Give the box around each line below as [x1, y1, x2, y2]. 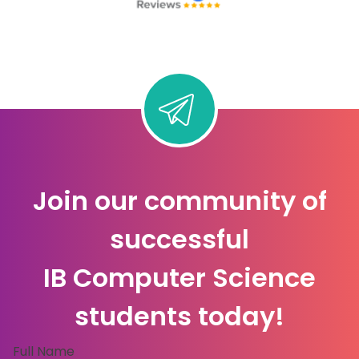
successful [110, 220, 249, 257]
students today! [75, 297, 284, 334]
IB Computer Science [43, 259, 316, 296]
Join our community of [32, 182, 327, 219]
